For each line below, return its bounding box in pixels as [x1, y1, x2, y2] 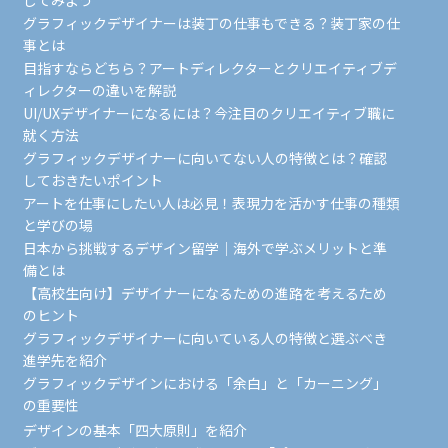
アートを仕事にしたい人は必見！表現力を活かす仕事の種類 [22, 193, 400, 213]
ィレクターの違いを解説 [22, 80, 176, 100]
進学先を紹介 [22, 350, 107, 370]
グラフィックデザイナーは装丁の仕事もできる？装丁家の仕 [22, 13, 400, 33]
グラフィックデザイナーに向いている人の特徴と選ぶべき [22, 328, 387, 348]
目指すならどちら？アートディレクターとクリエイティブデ [22, 58, 397, 78]
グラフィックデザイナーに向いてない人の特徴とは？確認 [22, 148, 387, 168]
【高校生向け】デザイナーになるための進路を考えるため [22, 283, 387, 303]
